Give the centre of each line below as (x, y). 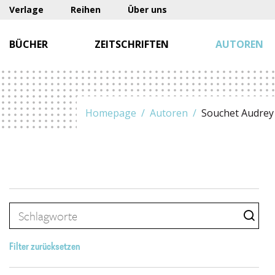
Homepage (111, 113)
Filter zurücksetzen (45, 247)
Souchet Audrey (238, 113)
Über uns (147, 10)
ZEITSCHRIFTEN (132, 44)
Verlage (26, 10)
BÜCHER (29, 44)
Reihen (86, 10)
